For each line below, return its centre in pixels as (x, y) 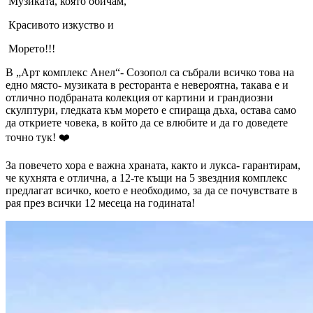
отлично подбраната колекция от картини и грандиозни (139, 97)
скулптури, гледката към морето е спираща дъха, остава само (151, 110)
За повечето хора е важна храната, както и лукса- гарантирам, (153, 165)
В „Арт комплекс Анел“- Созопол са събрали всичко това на (150, 72)
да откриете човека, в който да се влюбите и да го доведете (147, 122)
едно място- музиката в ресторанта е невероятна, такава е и (147, 85)
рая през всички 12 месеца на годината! (100, 203)
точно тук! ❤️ (38, 137)
